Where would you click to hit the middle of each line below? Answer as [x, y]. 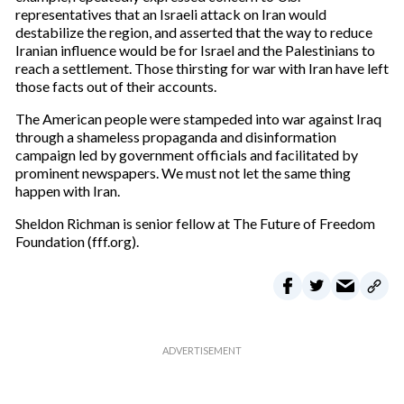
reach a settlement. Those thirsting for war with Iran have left [202, 68]
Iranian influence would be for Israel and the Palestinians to [195, 50]
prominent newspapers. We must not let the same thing [183, 173]
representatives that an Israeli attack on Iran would [170, 14]
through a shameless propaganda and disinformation [175, 137]
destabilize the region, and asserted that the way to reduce [193, 32]
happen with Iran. [67, 191]
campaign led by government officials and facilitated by [186, 155]
